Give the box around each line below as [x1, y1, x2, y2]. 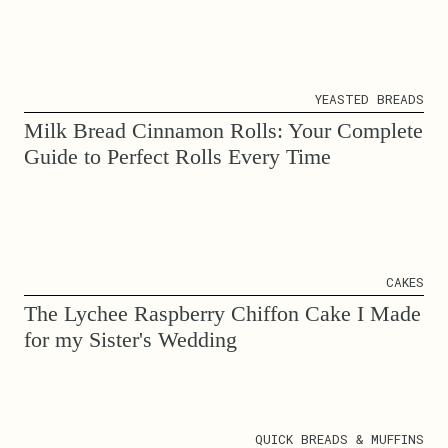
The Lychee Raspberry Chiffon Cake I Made [24, 301, 421, 327]
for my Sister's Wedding [24, 327, 237, 353]
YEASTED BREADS [315, 91, 424, 108]
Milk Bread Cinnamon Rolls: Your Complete [24, 118, 423, 144]
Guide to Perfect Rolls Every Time [24, 144, 331, 170]
